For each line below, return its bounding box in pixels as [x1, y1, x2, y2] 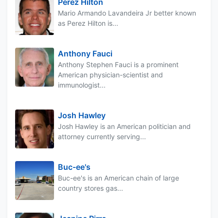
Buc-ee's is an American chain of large [58, 174, 179, 182]
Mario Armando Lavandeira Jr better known [58, 9, 196, 18]
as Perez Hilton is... [58, 19, 118, 28]
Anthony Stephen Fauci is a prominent [58, 60, 179, 69]
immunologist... [58, 81, 106, 90]
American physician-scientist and [58, 71, 163, 79]
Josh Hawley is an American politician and [58, 122, 191, 131]
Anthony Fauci [58, 49, 112, 59]
